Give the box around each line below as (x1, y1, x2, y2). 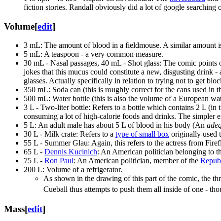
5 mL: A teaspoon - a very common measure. (24, 50, 163, 59)
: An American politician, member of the (74, 156, 200, 165)
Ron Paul (44, 156, 74, 165)
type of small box (115, 130, 169, 139)
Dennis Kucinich (44, 147, 97, 156)
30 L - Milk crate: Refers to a (24, 130, 115, 139)
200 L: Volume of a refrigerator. (24, 165, 122, 174)
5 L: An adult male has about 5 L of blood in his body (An (24, 121, 207, 130)
